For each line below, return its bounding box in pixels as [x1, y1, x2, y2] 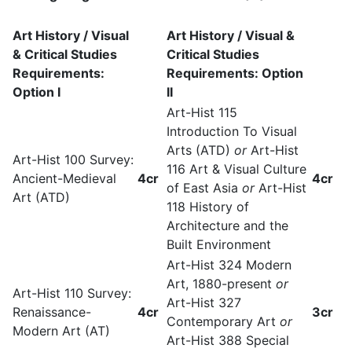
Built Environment [167, 236, 271, 252]
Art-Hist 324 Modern [167, 257, 291, 273]
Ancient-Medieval [13, 170, 116, 186]
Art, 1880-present [167, 276, 272, 291]
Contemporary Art [167, 313, 276, 329]
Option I [13, 84, 60, 100]
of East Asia [167, 180, 238, 196]
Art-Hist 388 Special [167, 332, 289, 348]
